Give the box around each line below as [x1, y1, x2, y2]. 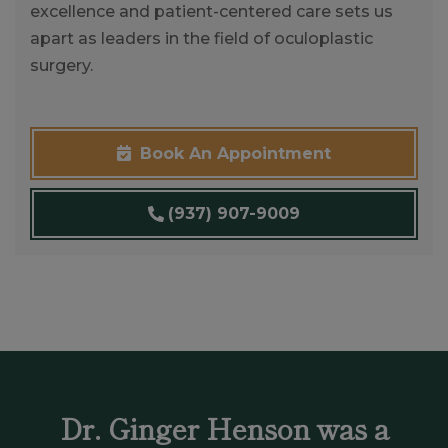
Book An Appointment [135, 144, 331, 163]
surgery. [30, 56, 93, 75]
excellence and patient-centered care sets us [30, 2, 393, 21]
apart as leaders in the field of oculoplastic [30, 29, 373, 48]
